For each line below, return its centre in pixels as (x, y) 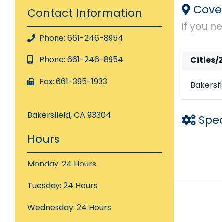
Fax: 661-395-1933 (72, 82)
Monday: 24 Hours (62, 164)
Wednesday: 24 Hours (69, 207)
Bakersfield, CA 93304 (69, 115)
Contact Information (85, 13)
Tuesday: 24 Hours (62, 186)
